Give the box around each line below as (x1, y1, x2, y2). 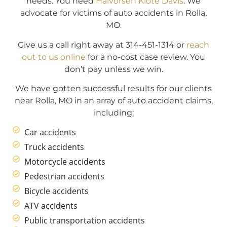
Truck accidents (24, 141, 84, 153)
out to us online (22, 52, 86, 62)
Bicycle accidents (24, 185, 89, 197)
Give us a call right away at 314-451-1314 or (18, 40, 186, 50)
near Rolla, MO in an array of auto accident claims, (14, 95, 213, 105)
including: (93, 107, 134, 118)
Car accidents (24, 127, 76, 138)
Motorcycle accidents (24, 156, 105, 168)
